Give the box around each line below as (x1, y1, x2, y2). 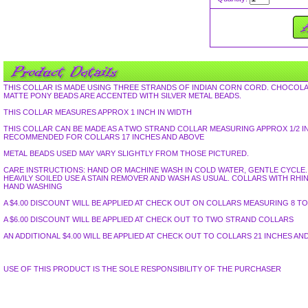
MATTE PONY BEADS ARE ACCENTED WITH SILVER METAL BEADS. (3, 91, 241, 100)
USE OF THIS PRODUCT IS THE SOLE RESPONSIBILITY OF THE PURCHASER (3, 265, 281, 273)
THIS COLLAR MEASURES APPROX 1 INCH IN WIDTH (3, 108, 192, 116)
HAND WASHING (3, 182, 63, 190)
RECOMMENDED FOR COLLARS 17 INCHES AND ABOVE (3, 133, 204, 141)
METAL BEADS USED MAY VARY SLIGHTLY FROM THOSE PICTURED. (3, 149, 249, 157)
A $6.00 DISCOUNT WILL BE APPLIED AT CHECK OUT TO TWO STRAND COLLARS (3, 215, 294, 223)
